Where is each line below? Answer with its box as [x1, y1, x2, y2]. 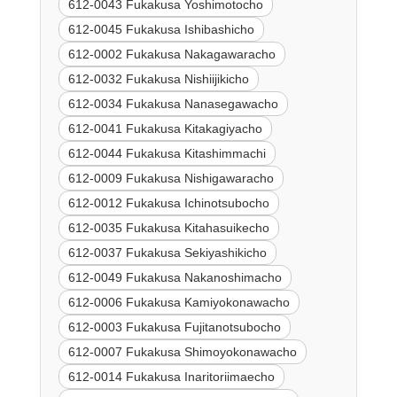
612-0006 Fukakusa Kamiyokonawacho [67, 294, 290, 309]
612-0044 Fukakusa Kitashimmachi [67, 145, 266, 160]
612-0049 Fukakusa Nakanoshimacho [67, 269, 282, 284]
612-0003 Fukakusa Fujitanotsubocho [67, 319, 281, 334]
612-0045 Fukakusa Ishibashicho [67, 21, 254, 36]
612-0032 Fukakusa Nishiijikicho [67, 71, 249, 86]
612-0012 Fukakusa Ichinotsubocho [67, 195, 269, 210]
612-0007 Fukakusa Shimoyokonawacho [67, 344, 297, 359]
